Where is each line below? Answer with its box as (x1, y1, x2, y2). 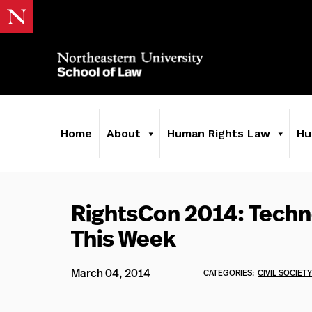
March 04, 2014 (71, 265, 150, 281)
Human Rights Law (167, 127, 270, 140)
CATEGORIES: (203, 267, 254, 279)
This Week (71, 222, 176, 254)
